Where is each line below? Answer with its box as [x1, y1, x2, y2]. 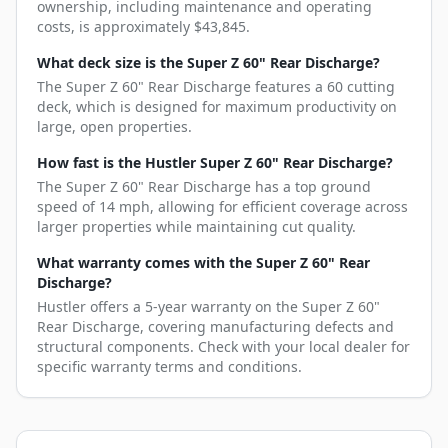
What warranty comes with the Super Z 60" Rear [37, 253, 370, 272]
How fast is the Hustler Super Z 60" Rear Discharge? [37, 153, 393, 172]
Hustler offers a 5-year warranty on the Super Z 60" [37, 297, 380, 316]
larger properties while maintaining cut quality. [37, 217, 356, 236]
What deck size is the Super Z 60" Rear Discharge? [37, 53, 380, 72]
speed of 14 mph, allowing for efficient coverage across [37, 197, 408, 216]
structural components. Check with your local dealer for [37, 337, 410, 356]
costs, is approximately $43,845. [37, 17, 250, 36]
